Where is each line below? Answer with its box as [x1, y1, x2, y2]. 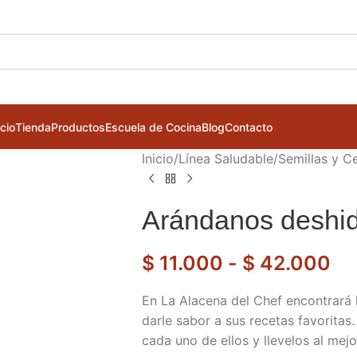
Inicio [141, 151, 174, 167]
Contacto [224, 120, 273, 134]
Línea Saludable [178, 151, 273, 167]
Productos [50, 120, 105, 134]
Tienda [14, 120, 51, 134]
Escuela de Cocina [104, 120, 202, 134]
